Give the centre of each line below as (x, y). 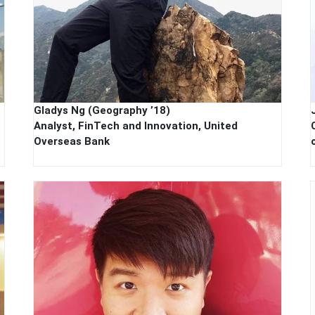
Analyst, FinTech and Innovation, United (136, 126)
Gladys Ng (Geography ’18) (102, 111)
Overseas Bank (72, 142)
